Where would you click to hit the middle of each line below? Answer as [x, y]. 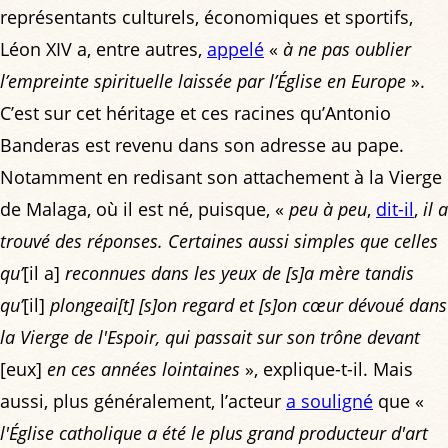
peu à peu [328, 208]
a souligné [329, 400]
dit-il [395, 208]
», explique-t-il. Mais [326, 368]
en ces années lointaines [143, 368]
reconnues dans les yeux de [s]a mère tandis [239, 272]
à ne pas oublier [347, 48]
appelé [235, 48]
